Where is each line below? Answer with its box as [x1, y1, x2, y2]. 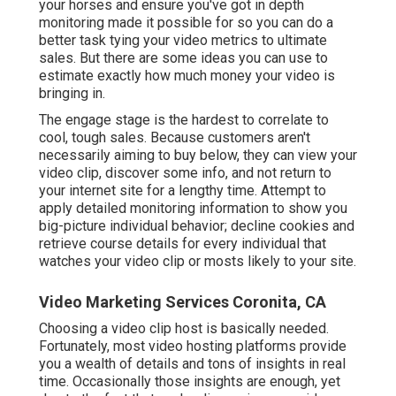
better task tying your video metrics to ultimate [39, 31, 327, 49]
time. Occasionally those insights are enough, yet [39, 372, 340, 390]
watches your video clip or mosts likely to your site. [39, 252, 356, 270]
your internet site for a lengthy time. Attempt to [39, 181, 326, 199]
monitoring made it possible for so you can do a [39, 13, 333, 31]
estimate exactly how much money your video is [39, 66, 335, 84]
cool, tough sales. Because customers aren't [39, 128, 310, 146]
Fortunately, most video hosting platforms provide [39, 337, 346, 354]
